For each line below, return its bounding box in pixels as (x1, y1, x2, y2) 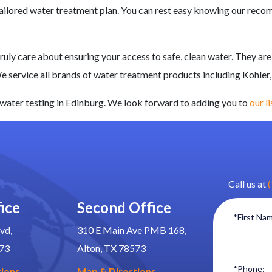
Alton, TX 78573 (77, 242, 146, 254)
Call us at (228, 178, 268, 190)
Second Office (77, 199, 171, 217)
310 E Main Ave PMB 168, (77, 224, 186, 236)
